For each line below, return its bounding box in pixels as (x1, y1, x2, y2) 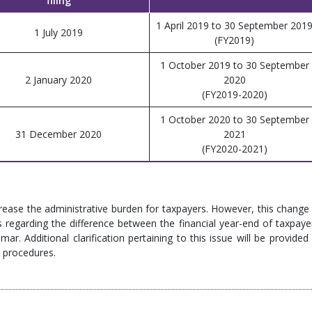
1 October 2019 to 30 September (159, 58, 309, 72)
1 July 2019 (34, 26, 83, 40)
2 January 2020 (25, 73, 92, 87)
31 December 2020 (15, 127, 102, 141)
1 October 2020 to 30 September (159, 113, 309, 127)
